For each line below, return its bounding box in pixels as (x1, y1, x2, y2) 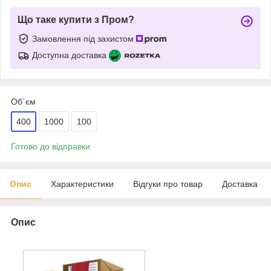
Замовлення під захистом (32, 33, 136, 44)
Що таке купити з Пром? (18, 14, 134, 25)
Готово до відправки (11, 141, 90, 151)
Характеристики (51, 178, 114, 189)
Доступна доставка (32, 50, 106, 60)
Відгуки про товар (133, 178, 203, 189)
